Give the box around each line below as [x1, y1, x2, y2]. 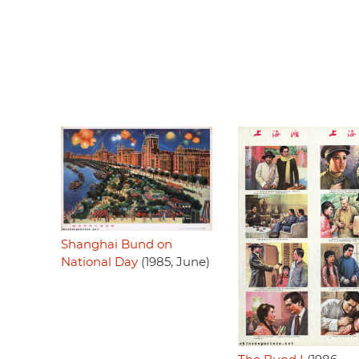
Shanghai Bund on [61, 238, 172, 251]
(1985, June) [138, 256, 210, 268]
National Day [61, 256, 138, 268]
